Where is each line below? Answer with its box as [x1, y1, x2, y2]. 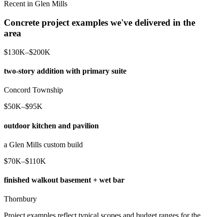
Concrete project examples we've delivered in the [4, 17, 195, 28]
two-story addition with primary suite [4, 66, 126, 75]
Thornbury [4, 195, 37, 203]
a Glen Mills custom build [4, 140, 83, 149]
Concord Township [4, 86, 63, 94]
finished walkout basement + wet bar [4, 176, 124, 185]
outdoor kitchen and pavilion [4, 121, 99, 130]
